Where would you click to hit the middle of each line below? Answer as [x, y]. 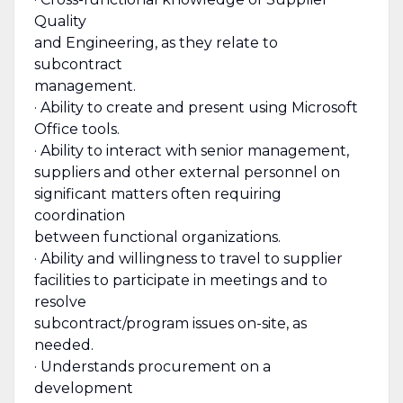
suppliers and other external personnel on [187, 172]
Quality [60, 21]
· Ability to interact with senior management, [191, 150]
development [83, 388]
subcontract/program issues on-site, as [170, 323]
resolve [60, 301]
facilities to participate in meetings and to [180, 280]
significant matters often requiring [157, 193]
